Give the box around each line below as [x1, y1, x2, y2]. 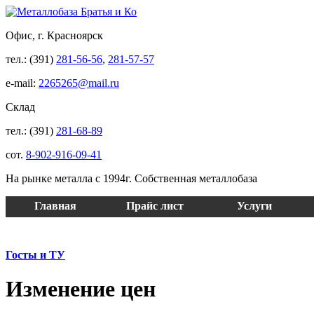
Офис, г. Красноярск [6, 29, 103, 41]
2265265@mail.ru [39, 77, 119, 89]
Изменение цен [6, 276, 156, 302]
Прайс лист [126, 200, 184, 212]
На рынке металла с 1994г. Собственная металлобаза [6, 172, 257, 184]
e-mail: [6, 77, 39, 89]
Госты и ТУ [6, 249, 65, 261]
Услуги [237, 200, 272, 212]
